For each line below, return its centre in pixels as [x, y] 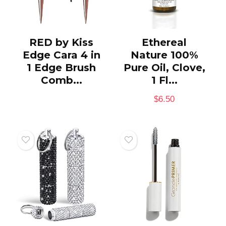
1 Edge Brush [62, 67]
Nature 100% [164, 55]
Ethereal [164, 42]
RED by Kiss [62, 42]
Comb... [61, 80]
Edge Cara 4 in [61, 55]
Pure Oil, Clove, [164, 67]
